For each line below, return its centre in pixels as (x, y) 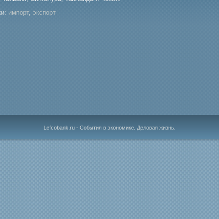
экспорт (44, 12)
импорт (19, 12)
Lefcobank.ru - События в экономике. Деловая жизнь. (109, 128)
